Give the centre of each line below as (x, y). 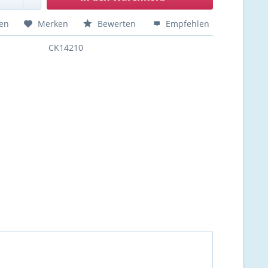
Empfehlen (187, 24)
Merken (53, 24)
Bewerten (117, 24)
